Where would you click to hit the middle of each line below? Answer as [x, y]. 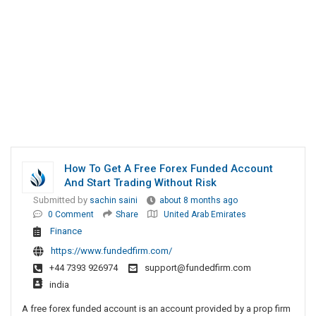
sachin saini [114, 201]
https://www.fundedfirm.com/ [111, 251]
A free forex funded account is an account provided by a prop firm [156, 309]
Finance [66, 231]
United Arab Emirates [205, 215]
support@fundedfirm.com [198, 268]
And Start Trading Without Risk [140, 183]
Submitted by [61, 200]
